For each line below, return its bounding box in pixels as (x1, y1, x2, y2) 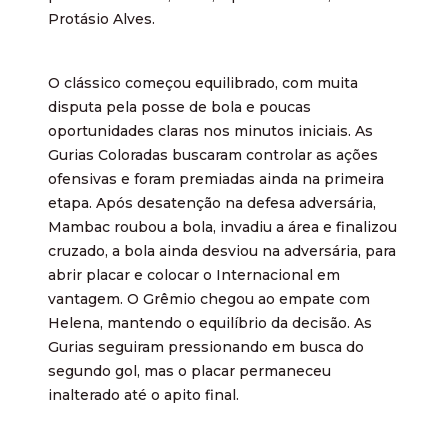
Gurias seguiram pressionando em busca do (48, 338, 364, 357)
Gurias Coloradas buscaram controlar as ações (48, 146, 378, 165)
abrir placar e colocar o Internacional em (48, 266, 340, 285)
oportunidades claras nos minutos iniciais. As (48, 122, 373, 141)
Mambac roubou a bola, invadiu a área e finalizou (48, 218, 397, 237)
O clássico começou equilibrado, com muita (48, 74, 358, 93)
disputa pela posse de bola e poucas (48, 98, 311, 117)
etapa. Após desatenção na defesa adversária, (48, 194, 376, 213)
